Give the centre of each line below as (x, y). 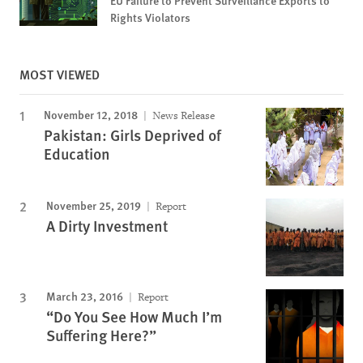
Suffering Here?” (101, 335)
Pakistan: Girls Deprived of (132, 135)
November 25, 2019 (94, 205)
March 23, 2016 (85, 296)
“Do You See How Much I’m (134, 316)
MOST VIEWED (60, 74)
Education (77, 154)
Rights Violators (150, 17)
